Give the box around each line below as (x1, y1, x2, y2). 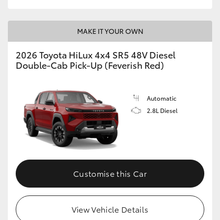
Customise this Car (73, 167, 147, 179)
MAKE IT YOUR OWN (77, 26, 143, 36)
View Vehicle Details (71, 203, 149, 215)
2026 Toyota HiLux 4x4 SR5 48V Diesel (16, 48, 175, 61)
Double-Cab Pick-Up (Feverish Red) (16, 58, 164, 71)
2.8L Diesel (147, 106, 178, 114)
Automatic (147, 93, 176, 102)
